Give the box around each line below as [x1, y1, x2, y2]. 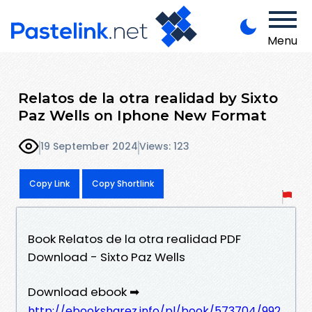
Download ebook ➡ [28, 283, 139, 300]
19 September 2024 [40, 139, 138, 154]
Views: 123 [139, 139, 189, 154]
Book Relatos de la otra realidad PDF [28, 230, 241, 247]
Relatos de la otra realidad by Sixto [18, 88, 278, 107]
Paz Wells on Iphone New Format [18, 106, 267, 124]
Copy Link [29, 177, 70, 189]
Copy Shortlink [92, 177, 154, 189]
